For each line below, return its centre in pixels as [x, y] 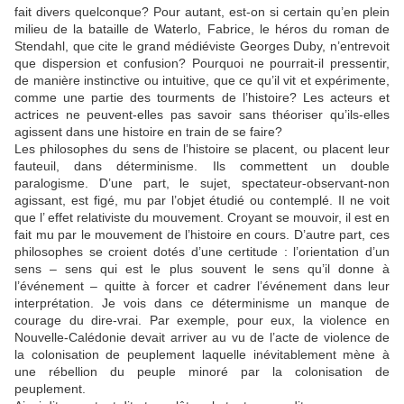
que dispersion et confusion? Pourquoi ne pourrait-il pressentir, [202, 64]
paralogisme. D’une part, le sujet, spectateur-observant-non [202, 184]
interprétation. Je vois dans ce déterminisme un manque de [202, 303]
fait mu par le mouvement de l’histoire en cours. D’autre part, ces [202, 235]
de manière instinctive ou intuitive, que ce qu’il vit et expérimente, [202, 81]
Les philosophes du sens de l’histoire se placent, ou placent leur [202, 149]
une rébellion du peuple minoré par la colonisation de [202, 372]
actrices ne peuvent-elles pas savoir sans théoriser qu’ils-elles [202, 115]
